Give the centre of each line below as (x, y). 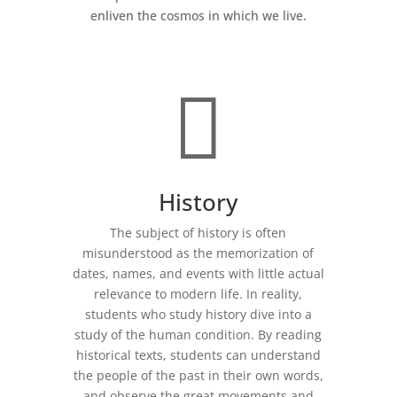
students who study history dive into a (198, 315)
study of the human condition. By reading (198, 335)
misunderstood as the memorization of (198, 253)
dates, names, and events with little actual (198, 274)
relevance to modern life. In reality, (198, 294)
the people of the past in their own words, (198, 376)
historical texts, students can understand (198, 355)
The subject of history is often (198, 233)
